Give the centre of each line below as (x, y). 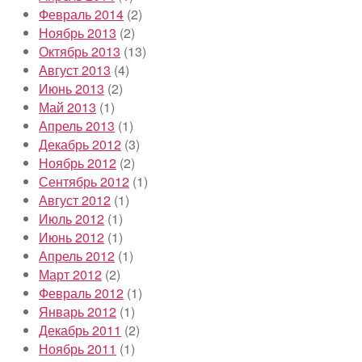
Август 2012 (75, 200)
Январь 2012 (78, 311)
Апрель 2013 (77, 125)
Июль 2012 (72, 218)
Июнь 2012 (72, 237)
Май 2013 (67, 107)
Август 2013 (75, 69)
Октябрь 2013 (80, 51)
